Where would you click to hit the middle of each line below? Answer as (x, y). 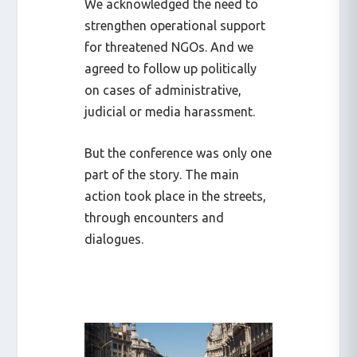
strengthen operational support (175, 25)
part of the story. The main (162, 175)
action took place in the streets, (177, 196)
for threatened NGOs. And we (169, 47)
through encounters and (155, 218)
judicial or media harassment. (170, 111)
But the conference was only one (178, 153)
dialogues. (114, 239)
